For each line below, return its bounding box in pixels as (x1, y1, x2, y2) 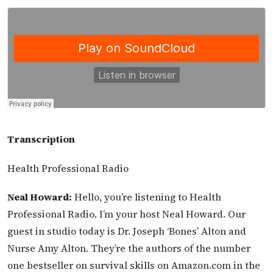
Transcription (7, 132, 75, 146)
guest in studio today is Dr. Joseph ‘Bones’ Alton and (7, 224, 246, 238)
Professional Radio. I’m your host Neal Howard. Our (7, 207, 246, 221)
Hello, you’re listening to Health (72, 190, 221, 204)
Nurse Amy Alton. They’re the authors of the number (7, 241, 250, 255)
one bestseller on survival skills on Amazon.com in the (7, 258, 260, 272)
